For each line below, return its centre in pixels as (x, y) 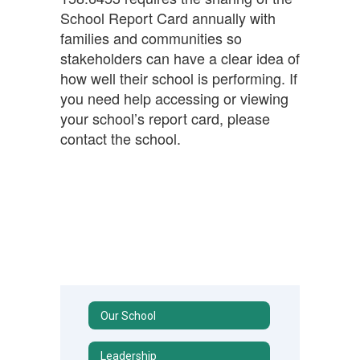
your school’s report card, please (165, 118)
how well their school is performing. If (179, 78)
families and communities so (151, 38)
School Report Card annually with (168, 18)
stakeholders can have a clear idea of (180, 58)
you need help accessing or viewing (174, 98)
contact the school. (121, 138)
